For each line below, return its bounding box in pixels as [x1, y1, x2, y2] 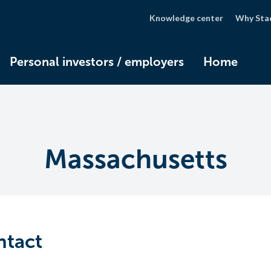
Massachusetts [44, 143, 227, 175]
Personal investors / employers [10, 54, 184, 69]
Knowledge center [149, 13, 223, 23]
